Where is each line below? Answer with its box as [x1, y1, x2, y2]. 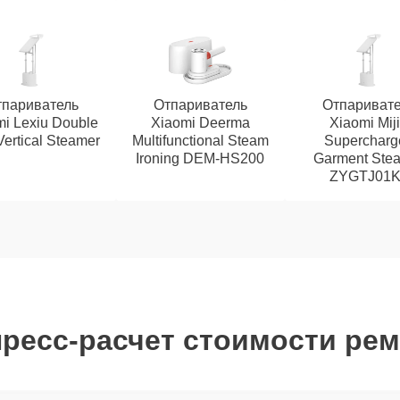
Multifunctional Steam [131, 133, 269, 148]
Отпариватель [153, 97, 247, 112]
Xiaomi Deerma [150, 115, 250, 130]
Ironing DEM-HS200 [136, 151, 264, 166]
